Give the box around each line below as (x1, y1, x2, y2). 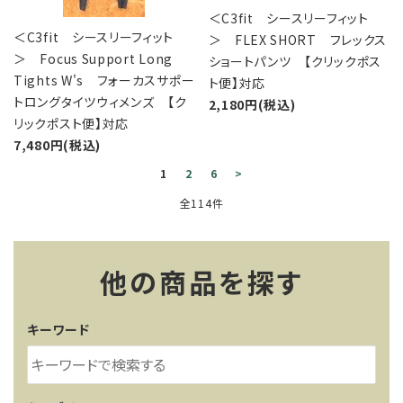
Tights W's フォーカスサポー (13, 71, 195, 89)
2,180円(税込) (208, 95, 296, 113)
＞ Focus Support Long (13, 49, 173, 67)
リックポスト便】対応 (13, 114, 129, 132)
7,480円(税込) (13, 136, 101, 154)
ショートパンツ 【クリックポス (208, 52, 381, 70)
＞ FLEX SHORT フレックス (208, 31, 388, 49)
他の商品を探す (99, 268, 304, 300)
